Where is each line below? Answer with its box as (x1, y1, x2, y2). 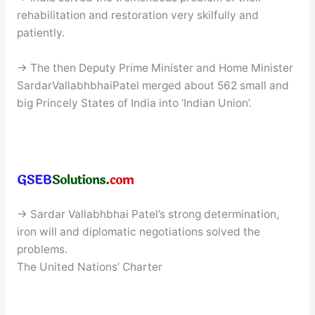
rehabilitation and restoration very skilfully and (16, 8, 259, 22)
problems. (16, 242, 67, 256)
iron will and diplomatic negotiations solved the (16, 224, 260, 238)
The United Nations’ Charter (16, 259, 162, 274)
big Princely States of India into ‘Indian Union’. (16, 96, 252, 110)
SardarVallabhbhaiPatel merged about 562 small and (16, 79, 289, 93)
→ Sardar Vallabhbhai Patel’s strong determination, (16, 207, 279, 221)
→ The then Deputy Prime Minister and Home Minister (16, 61, 293, 75)
